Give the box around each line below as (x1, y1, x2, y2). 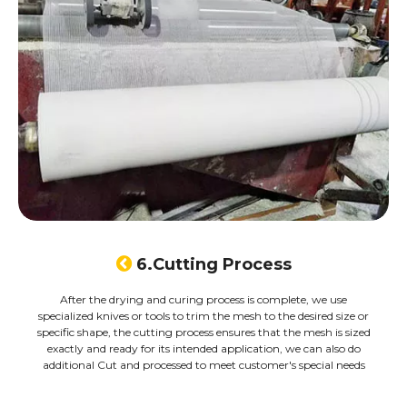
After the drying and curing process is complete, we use (60, 293, 347, 307)
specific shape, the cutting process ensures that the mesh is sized (36, 325, 371, 340)
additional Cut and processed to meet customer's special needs (42, 358, 365, 372)
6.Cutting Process (135, 254, 292, 275)
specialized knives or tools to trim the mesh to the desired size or (38, 309, 369, 323)
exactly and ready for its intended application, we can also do (46, 342, 361, 356)
